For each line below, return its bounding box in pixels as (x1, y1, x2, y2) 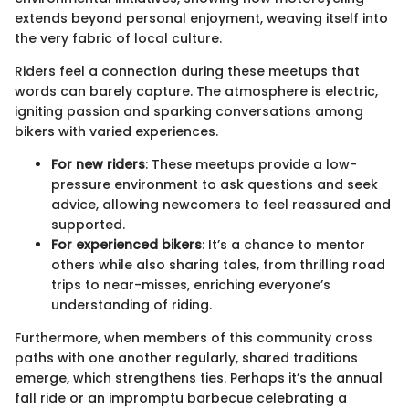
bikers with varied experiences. (15, 122, 218, 142)
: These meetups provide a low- (145, 155, 357, 174)
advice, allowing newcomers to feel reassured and (51, 195, 391, 215)
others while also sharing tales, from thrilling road (51, 256, 385, 275)
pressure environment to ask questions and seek (51, 175, 378, 194)
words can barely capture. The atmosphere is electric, (15, 82, 378, 101)
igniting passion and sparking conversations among (15, 102, 363, 121)
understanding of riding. (51, 296, 212, 315)
